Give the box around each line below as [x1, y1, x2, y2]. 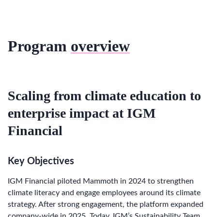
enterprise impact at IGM [8, 105, 155, 121]
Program [8, 37, 71, 55]
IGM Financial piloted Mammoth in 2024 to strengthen [8, 177, 194, 185]
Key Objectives [8, 156, 74, 166]
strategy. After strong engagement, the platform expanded [8, 200, 203, 208]
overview [71, 37, 130, 55]
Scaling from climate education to [8, 88, 201, 103]
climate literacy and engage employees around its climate [8, 188, 201, 197]
